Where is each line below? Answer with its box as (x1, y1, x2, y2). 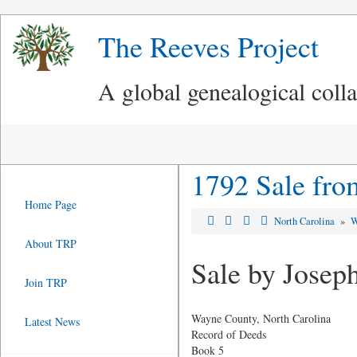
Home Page (25, 197, 76, 212)
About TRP (25, 236, 76, 251)
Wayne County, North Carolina (190, 311, 331, 326)
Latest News (25, 314, 80, 329)
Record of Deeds (190, 327, 266, 342)
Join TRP (25, 275, 67, 290)
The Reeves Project (98, 27, 319, 65)
